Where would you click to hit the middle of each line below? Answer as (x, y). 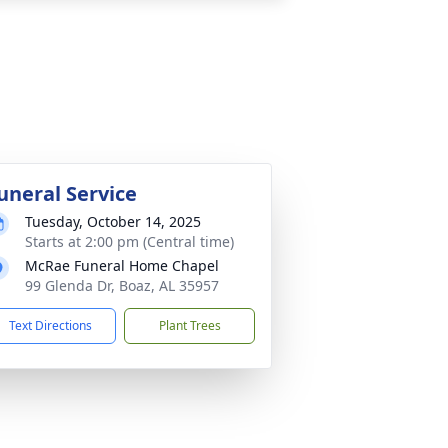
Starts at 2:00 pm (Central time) (129, 241)
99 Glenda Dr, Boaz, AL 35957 (122, 285)
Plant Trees (189, 325)
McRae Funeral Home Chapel (122, 265)
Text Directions (50, 325)
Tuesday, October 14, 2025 (113, 221)
